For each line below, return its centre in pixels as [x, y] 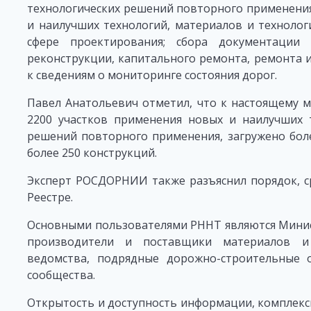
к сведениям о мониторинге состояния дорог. [152, 75]
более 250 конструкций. [92, 152]
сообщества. [61, 275]
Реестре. [50, 197]
